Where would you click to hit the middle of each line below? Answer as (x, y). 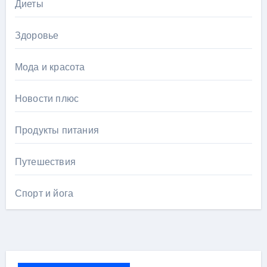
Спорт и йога (44, 194)
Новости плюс (47, 99)
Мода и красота (50, 67)
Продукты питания (57, 131)
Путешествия (45, 162)
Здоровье (37, 36)
